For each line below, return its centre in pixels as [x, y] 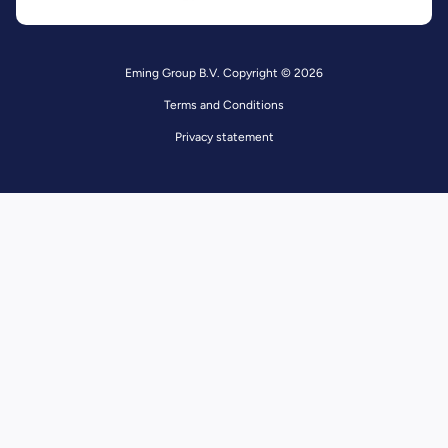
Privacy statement [224, 136]
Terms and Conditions [224, 104]
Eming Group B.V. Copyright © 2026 [224, 72]
